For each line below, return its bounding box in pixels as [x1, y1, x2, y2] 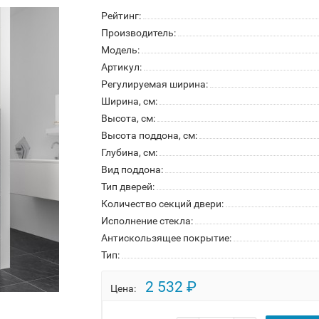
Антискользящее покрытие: [100, 232, 231, 244]
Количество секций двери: [100, 198, 224, 209]
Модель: [100, 44, 140, 56]
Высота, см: [100, 113, 155, 124]
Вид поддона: [100, 164, 163, 175]
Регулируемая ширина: [100, 78, 208, 90]
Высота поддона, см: [100, 130, 197, 141]
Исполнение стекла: [100, 215, 193, 226]
